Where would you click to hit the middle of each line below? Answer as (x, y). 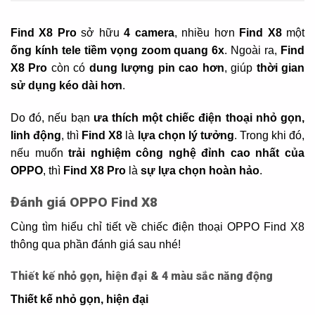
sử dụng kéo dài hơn (66, 86)
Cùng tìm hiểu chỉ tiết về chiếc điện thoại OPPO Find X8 (157, 226)
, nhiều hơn (207, 33)
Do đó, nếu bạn (52, 118)
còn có (68, 68)
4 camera (149, 33)
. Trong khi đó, (269, 136)
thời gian (281, 68)
